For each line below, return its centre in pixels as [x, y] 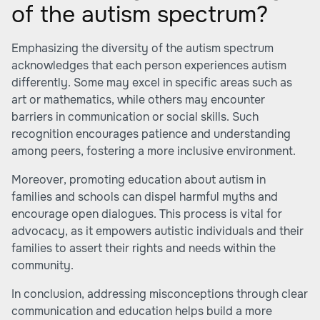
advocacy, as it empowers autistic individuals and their [157, 231]
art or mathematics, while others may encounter [138, 100]
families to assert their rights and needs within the [144, 248]
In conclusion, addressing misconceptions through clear [160, 294]
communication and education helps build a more [142, 311]
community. [42, 265]
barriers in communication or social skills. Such [135, 117]
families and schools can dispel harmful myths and [145, 197]
